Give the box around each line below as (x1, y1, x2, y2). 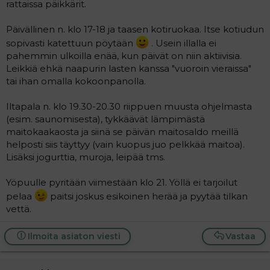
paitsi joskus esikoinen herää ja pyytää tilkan (48, 190, 248, 202)
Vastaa (225, 230, 256, 242)
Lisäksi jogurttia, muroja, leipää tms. (6, 151, 165, 163)
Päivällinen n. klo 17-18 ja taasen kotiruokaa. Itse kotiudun (6, 23, 264, 35)
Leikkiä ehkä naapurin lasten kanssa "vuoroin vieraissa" (6, 62, 251, 74)
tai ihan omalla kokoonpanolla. (6, 75, 146, 87)
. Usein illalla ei (149, 37, 216, 49)
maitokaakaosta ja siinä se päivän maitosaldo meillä (6, 125, 239, 137)
